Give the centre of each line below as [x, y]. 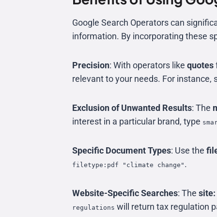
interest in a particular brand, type [137, 121]
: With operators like [148, 65]
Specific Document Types [122, 150]
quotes [200, 65]
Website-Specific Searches [125, 193]
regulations [93, 208]
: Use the [189, 150]
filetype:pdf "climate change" [128, 165]
